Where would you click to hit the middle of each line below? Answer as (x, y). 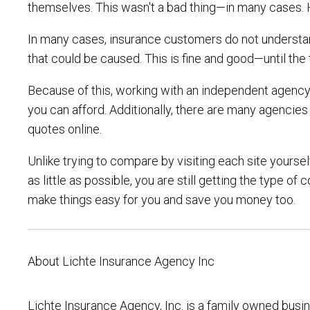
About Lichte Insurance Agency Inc (121, 261)
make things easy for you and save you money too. (162, 200)
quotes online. (65, 129)
